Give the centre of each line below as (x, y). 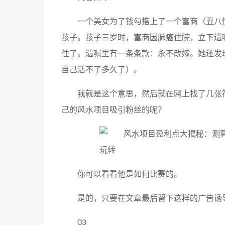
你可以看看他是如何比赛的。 (130, 174)
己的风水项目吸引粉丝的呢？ (114, 110)
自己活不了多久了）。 (101, 70)
